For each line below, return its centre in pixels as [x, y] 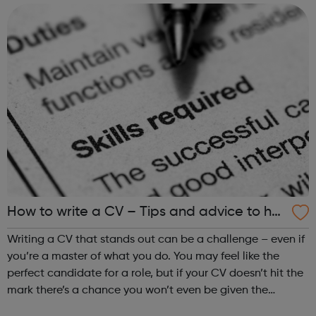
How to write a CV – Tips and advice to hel [145, 213]
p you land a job [60, 234]
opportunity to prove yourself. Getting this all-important [85, 308]
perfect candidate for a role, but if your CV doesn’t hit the [155, 274]
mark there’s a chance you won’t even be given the [138, 291]
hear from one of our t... [68, 10]
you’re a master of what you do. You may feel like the [143, 257]
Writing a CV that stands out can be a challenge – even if [156, 240]
